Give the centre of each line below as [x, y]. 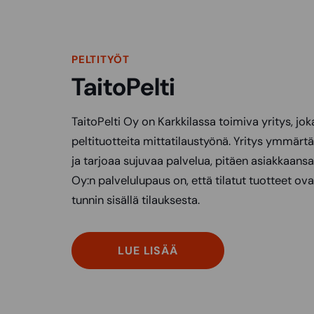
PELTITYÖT [101, 59]
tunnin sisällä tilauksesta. [136, 200]
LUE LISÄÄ [148, 251]
